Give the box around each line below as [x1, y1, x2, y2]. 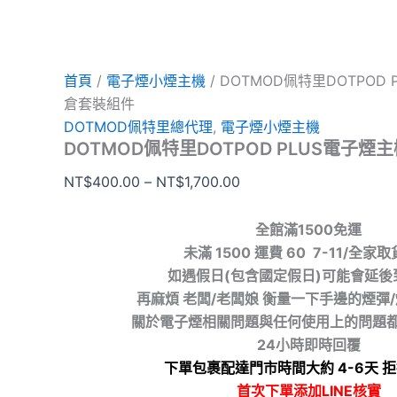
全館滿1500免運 [255, 221, 362, 238]
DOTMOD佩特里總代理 [64, 118, 213, 136]
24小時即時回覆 [256, 336, 361, 354]
